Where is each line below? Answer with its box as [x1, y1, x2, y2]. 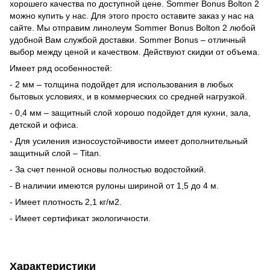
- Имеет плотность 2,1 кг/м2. [10, 196, 122, 207]
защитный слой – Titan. [10, 148, 101, 158]
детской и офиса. [10, 119, 78, 130]
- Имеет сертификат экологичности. [10, 213, 151, 223]
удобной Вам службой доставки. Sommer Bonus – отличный [10, 34, 246, 45]
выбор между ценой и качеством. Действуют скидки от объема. [10, 46, 260, 57]
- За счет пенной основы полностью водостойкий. [10, 164, 206, 174]
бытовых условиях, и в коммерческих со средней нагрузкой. [10, 91, 247, 101]
